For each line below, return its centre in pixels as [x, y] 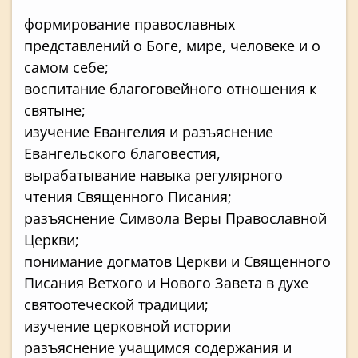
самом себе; [66, 67]
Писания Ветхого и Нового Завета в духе [166, 282]
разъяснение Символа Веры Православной [175, 218]
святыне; [55, 110]
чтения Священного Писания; [128, 196]
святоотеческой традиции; [116, 304]
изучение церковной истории [127, 326]
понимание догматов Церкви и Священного [177, 261]
